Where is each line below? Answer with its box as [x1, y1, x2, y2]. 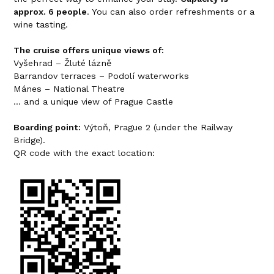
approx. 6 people [13, 6, 87, 17]
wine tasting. [13, 19, 68, 29]
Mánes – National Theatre [13, 83, 125, 94]
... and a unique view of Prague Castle [13, 96, 173, 106]
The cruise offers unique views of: [13, 45, 164, 55]
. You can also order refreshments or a [87, 6, 254, 17]
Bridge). [13, 135, 45, 145]
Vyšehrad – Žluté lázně [13, 57, 111, 68]
